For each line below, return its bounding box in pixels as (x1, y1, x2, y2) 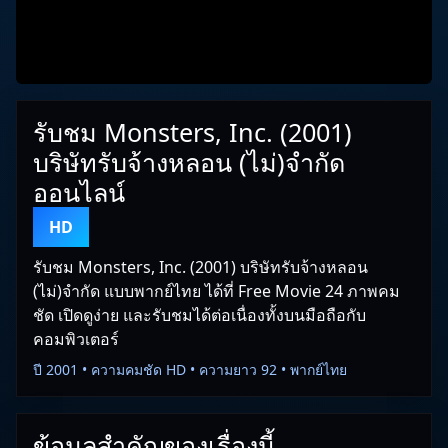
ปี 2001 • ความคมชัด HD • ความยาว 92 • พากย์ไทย (33, 360, 347, 379)
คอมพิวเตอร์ (33, 328, 119, 350)
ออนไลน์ (33, 175, 125, 209)
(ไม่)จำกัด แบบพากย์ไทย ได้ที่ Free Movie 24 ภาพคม (33, 280, 400, 302)
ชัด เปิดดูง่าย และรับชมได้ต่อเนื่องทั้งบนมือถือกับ (33, 304, 366, 326)
